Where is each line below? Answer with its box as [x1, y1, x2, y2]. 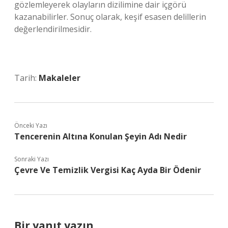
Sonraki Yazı [14, 155, 49, 163]
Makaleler [39, 72, 80, 83]
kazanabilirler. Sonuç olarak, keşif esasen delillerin [14, 11, 206, 22]
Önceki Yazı [14, 121, 47, 130]
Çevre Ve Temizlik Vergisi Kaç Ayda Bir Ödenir [14, 164, 201, 176]
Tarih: [14, 72, 39, 83]
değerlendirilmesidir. [14, 23, 92, 35]
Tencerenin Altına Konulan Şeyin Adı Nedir [14, 131, 187, 142]
